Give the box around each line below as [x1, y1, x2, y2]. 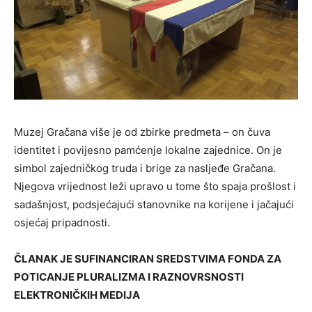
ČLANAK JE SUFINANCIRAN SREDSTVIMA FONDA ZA [14, 251, 281, 265]
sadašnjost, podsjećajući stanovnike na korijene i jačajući [14, 197, 294, 211]
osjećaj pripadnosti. [14, 215, 110, 229]
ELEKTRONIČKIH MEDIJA [14, 288, 140, 302]
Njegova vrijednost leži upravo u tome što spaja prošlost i [14, 179, 296, 193]
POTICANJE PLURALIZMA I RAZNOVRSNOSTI [14, 270, 244, 283]
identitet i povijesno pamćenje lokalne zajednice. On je [14, 143, 282, 157]
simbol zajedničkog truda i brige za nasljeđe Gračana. [14, 161, 276, 175]
